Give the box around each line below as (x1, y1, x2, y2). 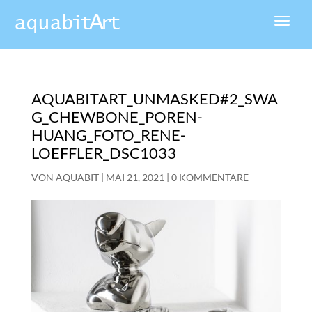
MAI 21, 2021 (105, 171, 164, 184)
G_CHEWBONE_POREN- (31, 107, 203, 127)
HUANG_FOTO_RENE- (31, 125, 186, 145)
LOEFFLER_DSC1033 (31, 143, 176, 163)
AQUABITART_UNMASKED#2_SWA (31, 89, 278, 109)
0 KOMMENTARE (171, 171, 249, 184)
